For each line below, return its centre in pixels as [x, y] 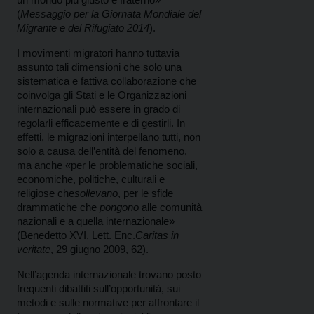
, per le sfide [145, 193]
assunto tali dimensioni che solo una [99, 67]
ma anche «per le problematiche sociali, [107, 165]
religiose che [46, 193]
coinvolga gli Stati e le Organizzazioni [102, 95]
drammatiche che [58, 207]
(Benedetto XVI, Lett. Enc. [76, 235]
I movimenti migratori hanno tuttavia [98, 53]
